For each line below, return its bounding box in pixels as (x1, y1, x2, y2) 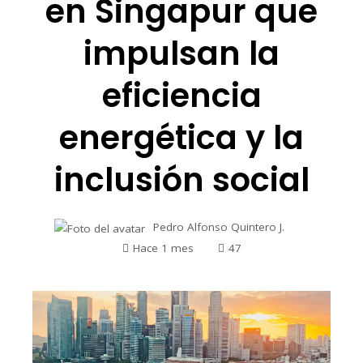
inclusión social (53, 157, 310, 203)
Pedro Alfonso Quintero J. (153, 220, 284, 235)
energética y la (59, 115, 304, 161)
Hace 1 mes (132, 240, 194, 255)
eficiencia (101, 73, 262, 119)
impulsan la (83, 31, 280, 77)
